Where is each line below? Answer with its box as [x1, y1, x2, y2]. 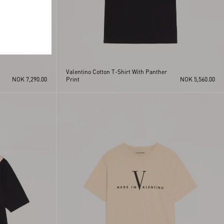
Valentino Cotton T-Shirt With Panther [65, 67, 167, 75]
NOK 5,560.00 [180, 75, 215, 83]
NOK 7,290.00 [11, 75, 47, 83]
